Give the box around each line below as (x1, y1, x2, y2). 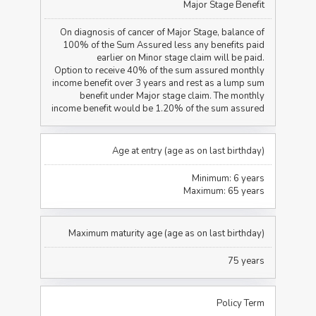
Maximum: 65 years (183, 184, 265, 197)
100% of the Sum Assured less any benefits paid (62, 38, 265, 51)
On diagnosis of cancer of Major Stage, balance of (59, 25, 265, 39)
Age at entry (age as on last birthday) (111, 144, 265, 157)
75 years (227, 254, 265, 267)
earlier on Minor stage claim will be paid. (96, 51, 265, 64)
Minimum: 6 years (191, 171, 265, 185)
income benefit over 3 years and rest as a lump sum (51, 76, 265, 90)
